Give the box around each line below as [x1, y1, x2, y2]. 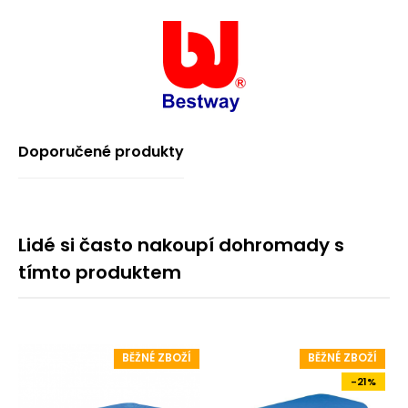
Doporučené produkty [18, 141, 184, 163]
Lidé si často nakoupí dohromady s [18, 232, 344, 259]
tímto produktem [18, 260, 181, 286]
